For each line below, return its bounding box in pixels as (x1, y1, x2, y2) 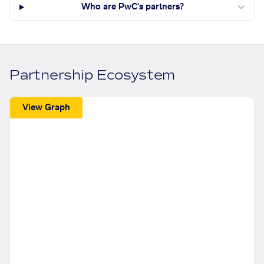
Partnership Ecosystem (9, 67, 176, 84)
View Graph (22, 103, 71, 112)
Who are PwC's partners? (81, 3, 184, 12)
